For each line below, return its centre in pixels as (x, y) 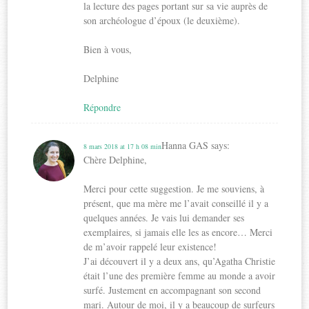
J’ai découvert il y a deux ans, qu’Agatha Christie (180, 261)
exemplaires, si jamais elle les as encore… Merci (178, 232)
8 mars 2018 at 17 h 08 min (123, 146)
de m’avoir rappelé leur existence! (150, 246)
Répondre (102, 107)
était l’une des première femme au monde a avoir (180, 275)
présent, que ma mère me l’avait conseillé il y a (176, 203)
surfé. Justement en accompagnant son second (172, 290)
